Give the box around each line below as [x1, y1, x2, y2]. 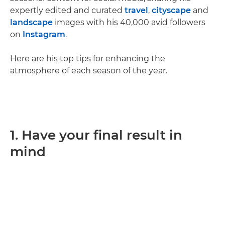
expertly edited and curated [10, 6, 125, 15]
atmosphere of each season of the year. [10, 66, 167, 75]
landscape [10, 18, 53, 27]
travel [125, 6, 148, 15]
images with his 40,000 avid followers [53, 18, 205, 27]
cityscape [152, 6, 191, 15]
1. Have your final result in [10, 127, 182, 143]
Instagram [23, 30, 65, 39]
